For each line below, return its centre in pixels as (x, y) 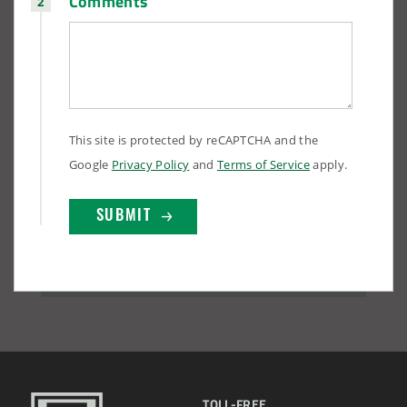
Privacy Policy (150, 164)
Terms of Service (263, 164)
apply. (329, 164)
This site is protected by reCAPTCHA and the (194, 139)
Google (90, 164)
